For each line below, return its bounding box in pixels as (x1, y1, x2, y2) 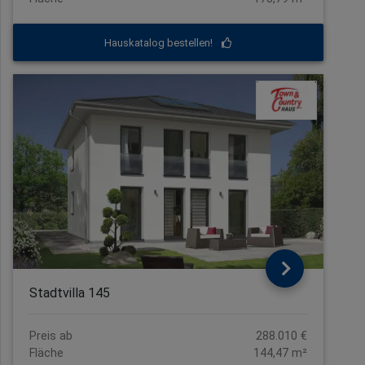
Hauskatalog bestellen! (104, 36, 215, 49)
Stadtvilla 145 (29, 285, 110, 301)
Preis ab (29, 329, 73, 344)
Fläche (29, 346, 64, 361)
